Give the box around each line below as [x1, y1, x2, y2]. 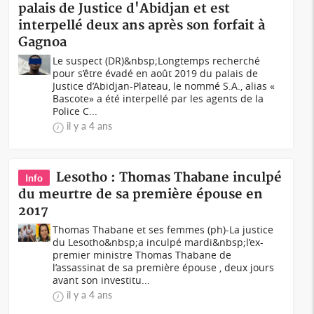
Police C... [53, 104, 98, 118]
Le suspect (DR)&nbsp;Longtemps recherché [53, 54, 261, 67]
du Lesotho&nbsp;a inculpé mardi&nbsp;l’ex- [53, 235, 264, 249]
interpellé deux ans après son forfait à [18, 18, 266, 34]
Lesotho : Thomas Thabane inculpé [56, 170, 282, 186]
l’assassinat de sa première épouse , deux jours [53, 261, 275, 274]
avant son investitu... [53, 273, 151, 287]
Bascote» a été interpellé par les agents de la [53, 92, 264, 105]
